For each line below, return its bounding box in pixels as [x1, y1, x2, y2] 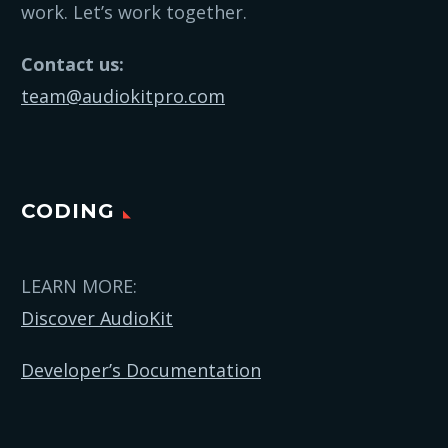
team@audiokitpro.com [21, 83, 225, 108]
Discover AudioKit [21, 306, 173, 331]
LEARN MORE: [21, 274, 137, 299]
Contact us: [21, 51, 124, 76]
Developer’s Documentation [21, 358, 261, 383]
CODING [21, 199, 115, 224]
